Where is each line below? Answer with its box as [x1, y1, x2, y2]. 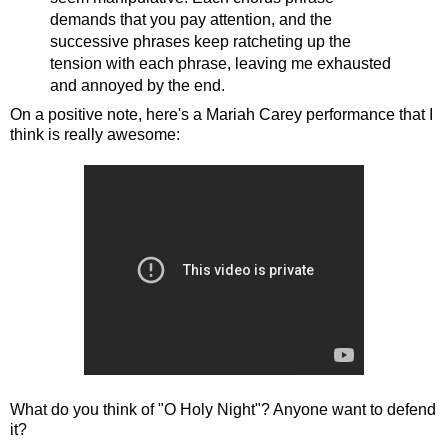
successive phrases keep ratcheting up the [49, 33, 351, 51]
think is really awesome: [10, 126, 180, 144]
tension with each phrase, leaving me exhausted [49, 55, 391, 73]
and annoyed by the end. [49, 77, 225, 95]
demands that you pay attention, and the [49, 11, 332, 29]
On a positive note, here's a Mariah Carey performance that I [10, 106, 433, 124]
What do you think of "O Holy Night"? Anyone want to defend [10, 401, 436, 419]
